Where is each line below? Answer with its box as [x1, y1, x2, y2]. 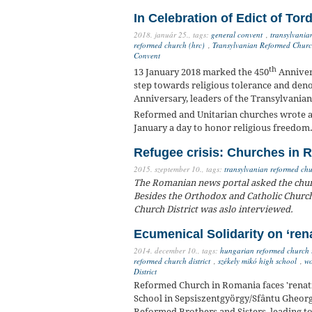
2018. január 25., [134, 29, 191, 40]
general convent [211, 29, 263, 40]
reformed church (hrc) [134, 39, 205, 50]
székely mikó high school [218, 256, 297, 267]
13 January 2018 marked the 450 [134, 66, 269, 77]
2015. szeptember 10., [134, 164, 204, 175]
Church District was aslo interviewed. [134, 204, 293, 215]
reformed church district [134, 256, 210, 267]
